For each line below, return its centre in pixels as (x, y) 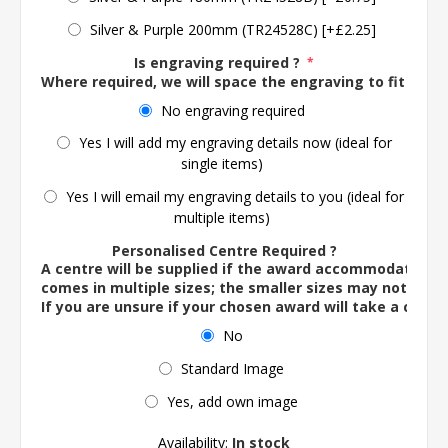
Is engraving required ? (219, 62)
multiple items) (221, 217)
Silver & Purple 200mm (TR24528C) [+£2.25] (232, 29)
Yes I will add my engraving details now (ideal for (235, 143)
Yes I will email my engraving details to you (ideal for (235, 196)
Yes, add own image (232, 401)
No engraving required (232, 110)
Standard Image (232, 368)
